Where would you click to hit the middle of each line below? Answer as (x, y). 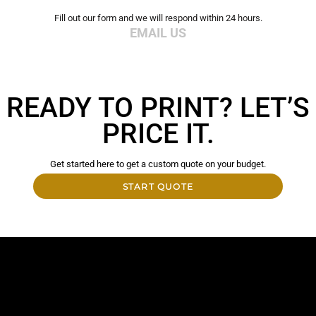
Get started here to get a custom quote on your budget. (158, 164)
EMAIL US (158, 32)
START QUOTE (158, 187)
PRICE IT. (158, 134)
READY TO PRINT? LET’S (158, 108)
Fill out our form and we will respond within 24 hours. (158, 18)
